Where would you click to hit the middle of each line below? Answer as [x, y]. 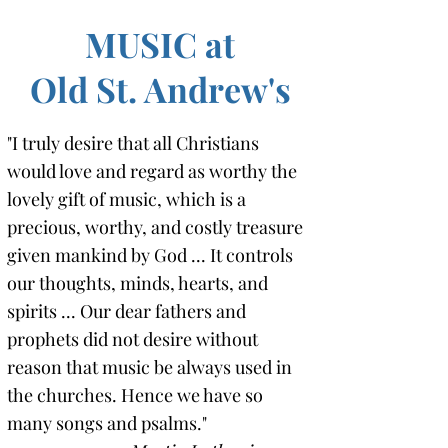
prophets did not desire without [132, 339]
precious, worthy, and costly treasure [155, 227]
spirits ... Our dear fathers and [126, 311]
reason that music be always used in [149, 367]
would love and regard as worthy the [152, 171]
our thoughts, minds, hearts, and [137, 283]
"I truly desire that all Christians [133, 143]
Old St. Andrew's [160, 89]
